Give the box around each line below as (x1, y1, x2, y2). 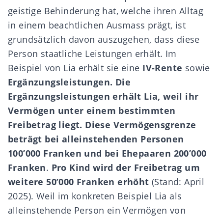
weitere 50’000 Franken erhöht (8, 176, 149, 188)
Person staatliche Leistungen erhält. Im (8, 48, 177, 59)
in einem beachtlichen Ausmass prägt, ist (8, 19, 186, 31)
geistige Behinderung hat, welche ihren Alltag (8, 5, 203, 17)
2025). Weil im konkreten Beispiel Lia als (8, 190, 182, 202)
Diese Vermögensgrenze (85, 119, 196, 131)
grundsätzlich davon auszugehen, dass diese (8, 33, 200, 45)
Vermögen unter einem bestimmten (8, 105, 176, 116)
